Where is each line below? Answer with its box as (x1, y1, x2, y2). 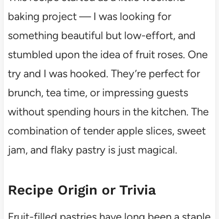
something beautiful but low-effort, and (7, 28, 196, 42)
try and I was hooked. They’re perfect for (7, 66, 200, 80)
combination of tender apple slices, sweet (7, 124, 206, 137)
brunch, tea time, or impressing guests (7, 86, 188, 99)
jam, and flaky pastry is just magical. (7, 143, 177, 156)
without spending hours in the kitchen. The (7, 105, 209, 118)
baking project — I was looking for (7, 9, 171, 23)
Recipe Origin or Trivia (7, 181, 156, 198)
